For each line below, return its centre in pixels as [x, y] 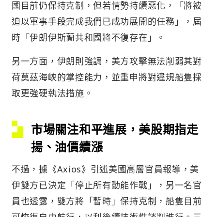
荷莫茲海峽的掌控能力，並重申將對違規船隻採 [107, 77]
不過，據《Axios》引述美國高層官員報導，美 [106, 169]
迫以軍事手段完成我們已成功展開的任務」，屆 [107, 22]
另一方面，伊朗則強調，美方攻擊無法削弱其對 [107, 61]
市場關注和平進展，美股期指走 [115, 129]
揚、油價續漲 [67, 147]
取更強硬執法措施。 [53, 93]
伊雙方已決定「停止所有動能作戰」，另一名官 [107, 185]
